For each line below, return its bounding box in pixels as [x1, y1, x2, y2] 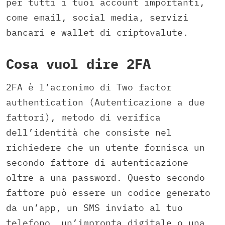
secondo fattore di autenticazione [6, 156, 188, 168]
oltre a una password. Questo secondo [6, 171, 205, 183]
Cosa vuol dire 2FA [6, 55, 151, 73]
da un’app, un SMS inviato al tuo [6, 201, 183, 213]
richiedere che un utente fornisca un [6, 141, 205, 153]
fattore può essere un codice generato [6, 186, 210, 198]
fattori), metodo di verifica [6, 111, 161, 123]
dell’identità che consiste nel [6, 126, 172, 138]
